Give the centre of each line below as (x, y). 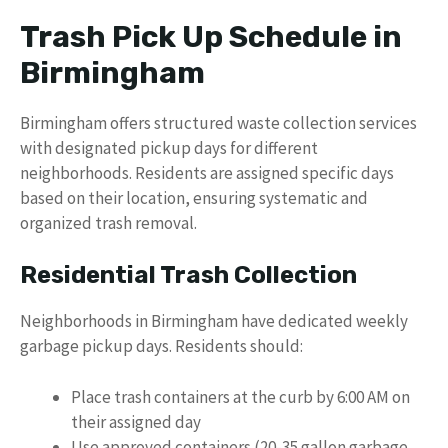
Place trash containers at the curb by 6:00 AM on (240, 396)
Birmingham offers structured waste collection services (218, 122)
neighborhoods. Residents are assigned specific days (207, 172)
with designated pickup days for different (169, 147)
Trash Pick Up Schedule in (211, 36)
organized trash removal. (108, 222)
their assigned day (136, 421)
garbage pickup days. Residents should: (161, 346)
